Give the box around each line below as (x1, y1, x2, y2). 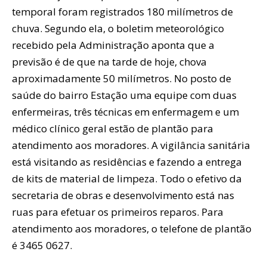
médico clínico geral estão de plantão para (12, 121, 213, 135)
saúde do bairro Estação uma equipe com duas (12, 88, 237, 102)
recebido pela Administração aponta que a (12, 38, 215, 52)
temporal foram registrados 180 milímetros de (12, 4, 233, 18)
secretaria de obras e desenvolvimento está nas (12, 188, 234, 202)
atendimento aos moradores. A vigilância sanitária (12, 138, 250, 152)
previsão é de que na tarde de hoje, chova (12, 54, 207, 69)
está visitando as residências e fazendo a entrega (12, 154, 242, 169)
